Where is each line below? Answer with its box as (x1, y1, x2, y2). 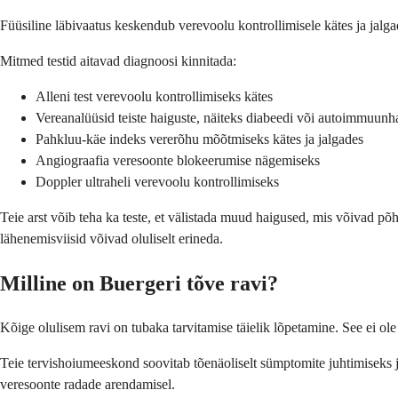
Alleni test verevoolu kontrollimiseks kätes (36, 88, 273, 104)
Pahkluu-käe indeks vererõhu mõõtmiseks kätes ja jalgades (36, 131, 363, 147)
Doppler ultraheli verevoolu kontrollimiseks (36, 173, 279, 189)
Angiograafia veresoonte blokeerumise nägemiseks (36, 152, 320, 168)
